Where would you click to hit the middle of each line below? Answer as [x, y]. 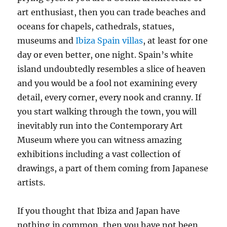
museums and [47, 41]
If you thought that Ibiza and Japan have [99, 211]
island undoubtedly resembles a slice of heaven [112, 69]
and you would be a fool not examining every [107, 83]
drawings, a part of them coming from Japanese [113, 168]
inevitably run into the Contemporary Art [100, 126]
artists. [31, 183]
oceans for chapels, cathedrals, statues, [96, 27]
